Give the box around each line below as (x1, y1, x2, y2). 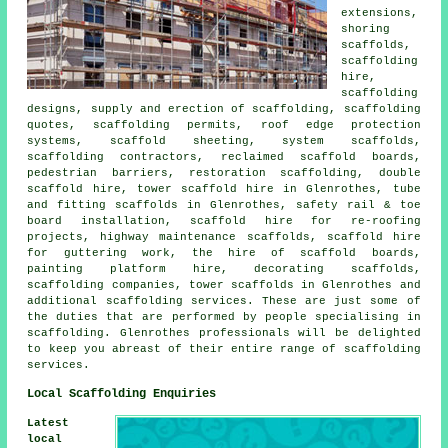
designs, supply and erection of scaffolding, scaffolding (27, 102, 421, 115)
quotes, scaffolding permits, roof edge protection (27, 118, 421, 131)
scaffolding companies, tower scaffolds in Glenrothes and (27, 278, 421, 291)
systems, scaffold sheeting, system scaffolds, (27, 134, 421, 147)
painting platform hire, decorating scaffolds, (27, 262, 421, 275)
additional (27, 294, 106, 307)
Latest (27, 416, 70, 429)
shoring (341, 22, 391, 35)
